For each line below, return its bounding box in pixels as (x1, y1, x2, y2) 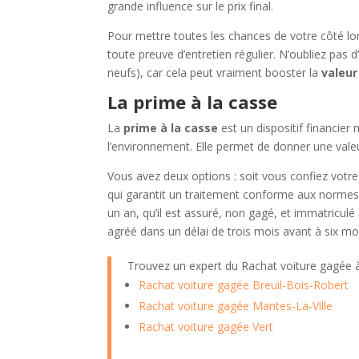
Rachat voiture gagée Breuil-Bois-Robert (139, 277, 349, 293)
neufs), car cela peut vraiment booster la (107, 65, 322, 81)
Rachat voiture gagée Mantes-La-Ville (139, 298, 333, 314)
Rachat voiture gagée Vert (139, 319, 274, 335)
